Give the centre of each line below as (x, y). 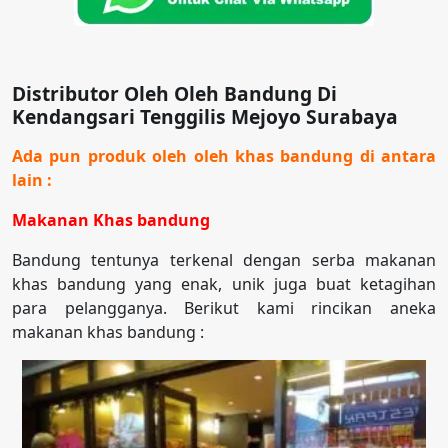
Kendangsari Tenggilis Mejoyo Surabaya (205, 117)
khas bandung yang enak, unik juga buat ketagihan (224, 284)
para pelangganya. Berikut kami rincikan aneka (224, 308)
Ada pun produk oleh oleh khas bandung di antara (224, 156)
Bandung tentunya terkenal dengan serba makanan (224, 260)
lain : (32, 180)
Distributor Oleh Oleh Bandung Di (174, 94)
